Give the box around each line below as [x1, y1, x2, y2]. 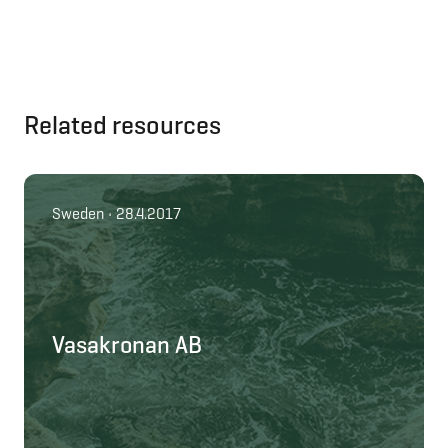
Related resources [24, 108, 221, 143]
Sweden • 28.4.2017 [52, 203, 181, 225]
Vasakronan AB [52, 328, 202, 360]
